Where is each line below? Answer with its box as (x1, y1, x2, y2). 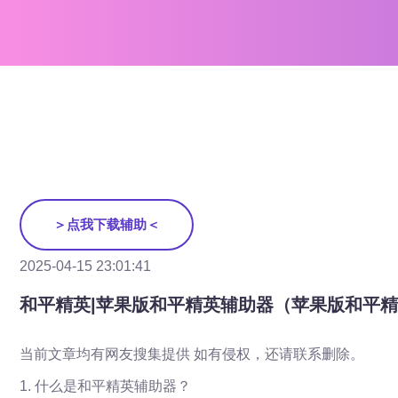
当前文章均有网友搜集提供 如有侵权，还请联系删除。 (20, 346, 364, 362)
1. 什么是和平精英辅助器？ (20, 378, 191, 394)
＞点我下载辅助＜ (53, 217, 160, 232)
